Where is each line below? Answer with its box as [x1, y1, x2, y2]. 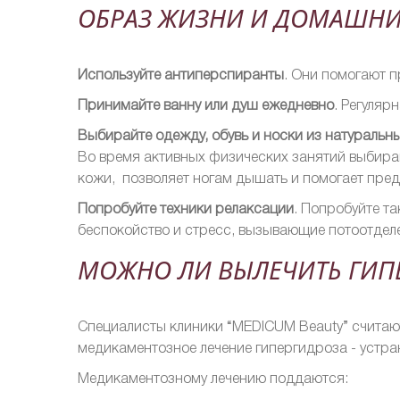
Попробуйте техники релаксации [78, 203, 294, 216]
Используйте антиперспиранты [78, 69, 284, 82]
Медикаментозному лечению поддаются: [78, 372, 348, 386]
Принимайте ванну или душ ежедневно [78, 99, 334, 112]
